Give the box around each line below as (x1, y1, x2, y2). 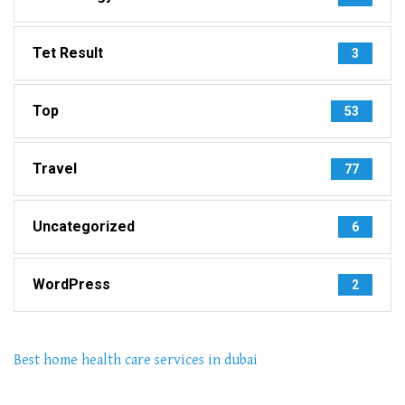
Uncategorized (33, 217, 135, 235)
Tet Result (33, 43, 103, 61)
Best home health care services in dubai (14, 351, 258, 369)
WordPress (33, 275, 110, 293)
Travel (33, 159, 77, 177)
